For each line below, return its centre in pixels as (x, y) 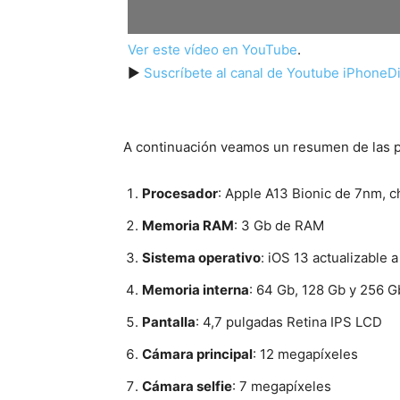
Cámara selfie (187, 386)
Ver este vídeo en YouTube (212, 49)
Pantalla (169, 321)
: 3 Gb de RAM (279, 225)
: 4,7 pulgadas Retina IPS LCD (289, 321)
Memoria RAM (188, 225)
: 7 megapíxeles (282, 386)
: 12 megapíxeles (305, 354)
